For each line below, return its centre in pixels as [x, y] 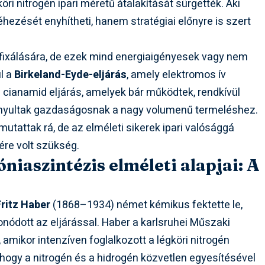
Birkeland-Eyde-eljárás [71, 75]
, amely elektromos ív [177, 75]
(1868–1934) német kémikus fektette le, [147, 205]
